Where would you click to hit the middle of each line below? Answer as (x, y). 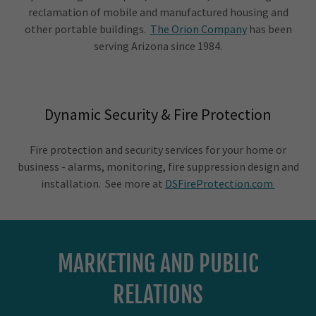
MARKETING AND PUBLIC (158, 264)
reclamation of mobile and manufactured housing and (158, 12)
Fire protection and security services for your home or (158, 150)
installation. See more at (103, 183)
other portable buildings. (87, 29)
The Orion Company (198, 29)
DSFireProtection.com (220, 183)
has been (269, 29)
